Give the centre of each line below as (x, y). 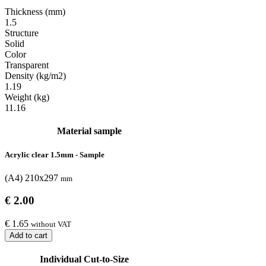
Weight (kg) (27, 97)
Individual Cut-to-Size (85, 259)
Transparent (27, 65)
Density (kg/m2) (35, 76)
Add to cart (28, 236)
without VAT (51, 224)
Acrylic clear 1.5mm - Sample (55, 154)
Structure (22, 33)
